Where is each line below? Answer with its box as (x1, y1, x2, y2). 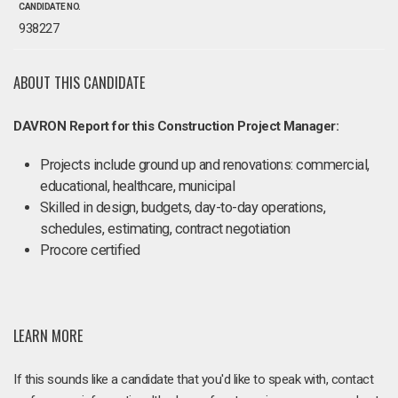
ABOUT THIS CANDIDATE (13, 71, 146, 93)
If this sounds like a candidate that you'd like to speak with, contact (13, 370, 373, 387)
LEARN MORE (13, 323, 84, 346)
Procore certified (40, 242, 140, 259)
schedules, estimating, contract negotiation (40, 220, 291, 237)
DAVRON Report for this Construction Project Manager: (13, 118, 338, 134)
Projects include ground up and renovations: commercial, (40, 156, 370, 173)
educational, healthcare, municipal (40, 178, 235, 195)
